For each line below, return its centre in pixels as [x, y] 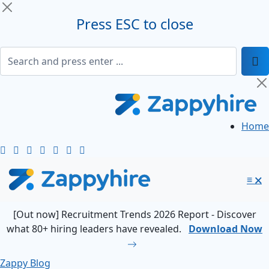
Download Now [225, 229]
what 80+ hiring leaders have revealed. [95, 229]
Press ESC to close [134, 24]
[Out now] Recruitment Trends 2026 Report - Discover [134, 214]
